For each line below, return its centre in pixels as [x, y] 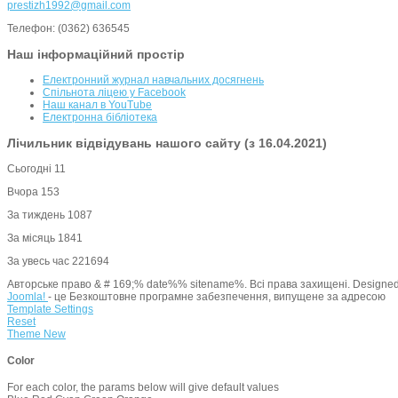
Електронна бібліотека [100, 118]
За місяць [32, 239]
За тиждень [37, 215]
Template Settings [50, 310]
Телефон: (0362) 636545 [68, 29]
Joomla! [28, 297]
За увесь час [40, 262]
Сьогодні [31, 169]
